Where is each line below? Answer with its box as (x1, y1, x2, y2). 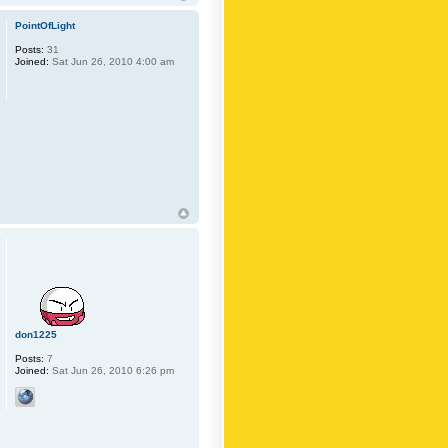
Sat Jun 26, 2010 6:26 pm (49, 364, 175, 376)
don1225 (15, 328, 58, 340)
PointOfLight (15, 20, 76, 32)
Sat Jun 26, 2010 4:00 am (49, 56, 175, 68)
